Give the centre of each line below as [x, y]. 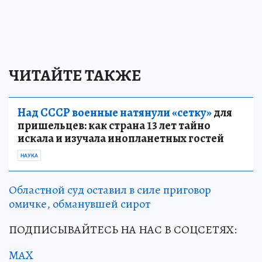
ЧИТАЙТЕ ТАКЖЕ [75, 75]
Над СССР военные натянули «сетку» [115, 112]
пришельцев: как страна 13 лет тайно [114, 125]
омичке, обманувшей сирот [80, 204]
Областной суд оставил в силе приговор [110, 189]
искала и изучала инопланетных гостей [121, 138]
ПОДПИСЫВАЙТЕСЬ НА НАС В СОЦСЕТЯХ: [123, 229]
